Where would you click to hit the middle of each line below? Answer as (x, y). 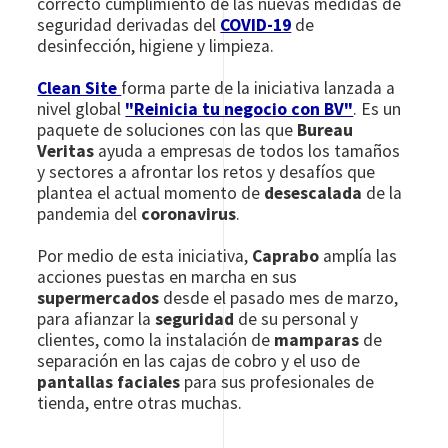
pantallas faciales (109, 381)
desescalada (313, 192)
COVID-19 (256, 24)
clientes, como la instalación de (156, 339)
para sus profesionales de (277, 381)
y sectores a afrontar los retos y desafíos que (206, 171)
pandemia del (89, 213)
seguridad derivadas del (129, 24)
